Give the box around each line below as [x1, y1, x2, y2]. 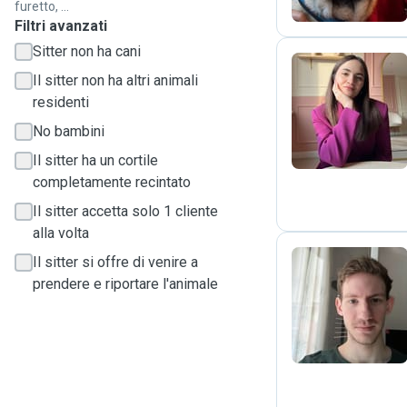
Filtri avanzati [15, 17, 107, 35]
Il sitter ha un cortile [33, 152, 158, 169]
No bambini [33, 123, 104, 140]
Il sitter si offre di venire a [33, 253, 198, 271]
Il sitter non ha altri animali [33, 72, 198, 89]
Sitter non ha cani [33, 43, 141, 60]
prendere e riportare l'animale [33, 275, 218, 293]
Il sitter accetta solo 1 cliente [33, 203, 218, 220]
